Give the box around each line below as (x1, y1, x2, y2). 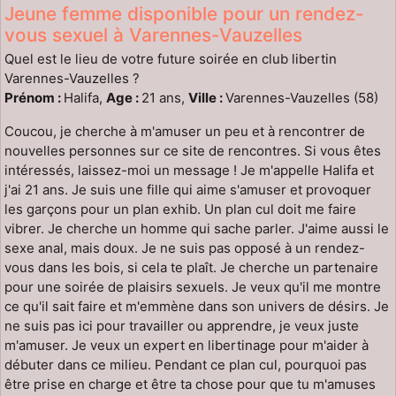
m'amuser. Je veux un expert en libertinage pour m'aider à (4, 337, 369, 354)
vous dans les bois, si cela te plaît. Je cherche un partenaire (4, 259, 378, 277)
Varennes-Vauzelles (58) (225, 89, 378, 107)
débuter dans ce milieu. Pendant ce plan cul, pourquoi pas (4, 356, 367, 374)
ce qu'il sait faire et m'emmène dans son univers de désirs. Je (4, 298, 389, 316)
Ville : (188, 89, 225, 107)
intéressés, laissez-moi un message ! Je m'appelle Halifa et (4, 162, 374, 179)
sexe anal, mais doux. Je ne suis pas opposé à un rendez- (4, 240, 365, 257)
